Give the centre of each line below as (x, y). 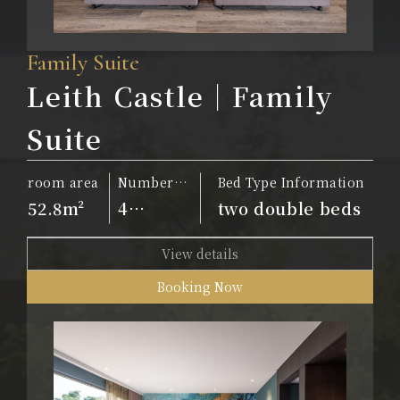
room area (63, 182)
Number (146, 182)
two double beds (289, 208)
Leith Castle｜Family (180, 95)
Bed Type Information (291, 182)
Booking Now (200, 286)
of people (150, 200)
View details (200, 253)
